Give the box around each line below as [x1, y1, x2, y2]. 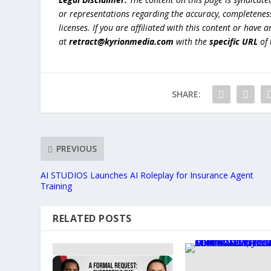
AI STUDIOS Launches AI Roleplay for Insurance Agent [41, 169, 254, 181]
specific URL [209, 35, 258, 47]
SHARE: [171, 88, 201, 100]
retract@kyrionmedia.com [69, 35, 174, 47]
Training [41, 180, 73, 192]
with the [174, 35, 210, 47]
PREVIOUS [56, 143, 97, 155]
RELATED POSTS [53, 211, 132, 225]
